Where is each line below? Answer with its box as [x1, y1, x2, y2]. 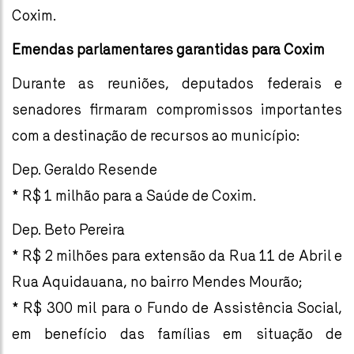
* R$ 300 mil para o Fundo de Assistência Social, [12, 299, 342, 316]
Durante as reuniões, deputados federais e [12, 74, 342, 92]
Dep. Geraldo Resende [12, 160, 157, 178]
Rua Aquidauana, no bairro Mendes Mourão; [12, 273, 302, 290]
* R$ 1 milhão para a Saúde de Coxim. [12, 186, 256, 204]
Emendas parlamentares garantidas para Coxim [12, 40, 325, 58]
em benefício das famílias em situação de [12, 325, 342, 342]
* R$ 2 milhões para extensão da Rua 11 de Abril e [12, 247, 342, 264]
